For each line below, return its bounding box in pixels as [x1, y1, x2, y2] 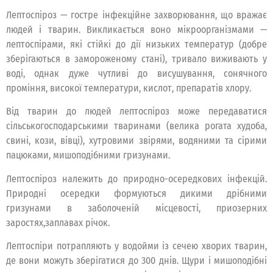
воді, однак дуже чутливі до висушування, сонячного [6, 67, 267, 79]
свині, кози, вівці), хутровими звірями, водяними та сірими [6, 135, 267, 147]
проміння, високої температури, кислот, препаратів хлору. [6, 82, 251, 94]
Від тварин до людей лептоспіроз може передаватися [6, 105, 267, 118]
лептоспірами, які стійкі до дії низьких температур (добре [6, 38, 267, 50]
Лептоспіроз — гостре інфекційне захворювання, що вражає [6, 9, 267, 21]
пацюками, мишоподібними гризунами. [6, 149, 170, 161]
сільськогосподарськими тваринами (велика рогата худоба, [6, 120, 267, 132]
